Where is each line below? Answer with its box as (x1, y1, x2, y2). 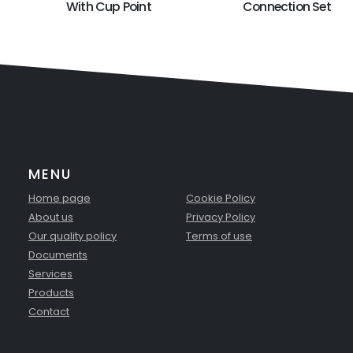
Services (28, 266, 72, 282)
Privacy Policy (186, 210, 255, 225)
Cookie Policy (186, 191, 255, 206)
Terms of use (186, 229, 252, 244)
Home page (28, 191, 91, 206)
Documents (28, 247, 87, 263)
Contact (28, 304, 69, 320)
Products (28, 285, 74, 301)
